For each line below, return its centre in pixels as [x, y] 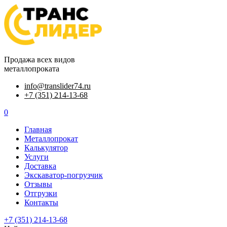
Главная [38, 129]
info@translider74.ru [58, 86]
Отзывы [38, 184]
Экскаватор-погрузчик [64, 175]
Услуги [36, 157]
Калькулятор [46, 147]
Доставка [40, 166]
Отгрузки [41, 193]
